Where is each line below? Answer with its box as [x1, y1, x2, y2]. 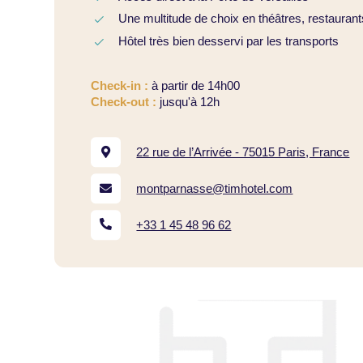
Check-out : [91, 94, 157, 109]
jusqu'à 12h [156, 94, 220, 109]
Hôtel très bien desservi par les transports [117, 33, 339, 48]
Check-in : [91, 78, 152, 92]
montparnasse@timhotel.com [136, 181, 293, 195]
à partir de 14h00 [152, 78, 241, 92]
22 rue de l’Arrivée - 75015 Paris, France [136, 144, 350, 159]
